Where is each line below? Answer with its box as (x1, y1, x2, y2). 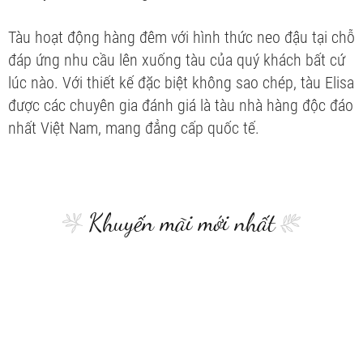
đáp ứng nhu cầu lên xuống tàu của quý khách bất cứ (8, 49, 345, 70)
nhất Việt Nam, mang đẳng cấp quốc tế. (8, 117, 259, 138)
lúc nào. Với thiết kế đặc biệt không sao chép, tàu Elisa (8, 72, 354, 92)
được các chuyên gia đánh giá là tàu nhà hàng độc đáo (8, 95, 353, 115)
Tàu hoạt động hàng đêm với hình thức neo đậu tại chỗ (8, 27, 355, 47)
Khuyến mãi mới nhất (88, 207, 275, 237)
